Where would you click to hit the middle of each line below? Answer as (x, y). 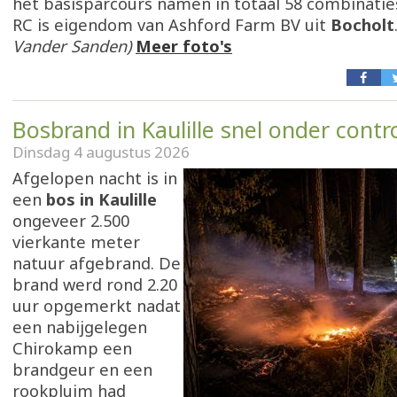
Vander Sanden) (72, 46)
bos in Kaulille (101, 199)
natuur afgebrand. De (97, 263)
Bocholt (362, 25)
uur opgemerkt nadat (97, 306)
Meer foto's (184, 46)
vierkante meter (76, 242)
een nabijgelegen (80, 327)
